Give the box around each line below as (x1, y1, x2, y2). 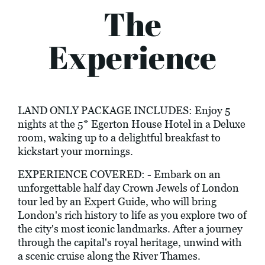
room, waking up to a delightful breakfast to (18, 131, 221, 144)
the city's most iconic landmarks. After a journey (18, 222, 243, 235)
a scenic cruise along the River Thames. (18, 250, 201, 263)
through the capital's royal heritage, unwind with (18, 236, 241, 249)
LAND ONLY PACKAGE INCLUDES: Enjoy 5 (18, 104, 231, 117)
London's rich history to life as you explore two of (18, 209, 247, 222)
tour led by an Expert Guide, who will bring (18, 195, 216, 208)
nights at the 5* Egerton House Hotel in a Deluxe (18, 118, 245, 131)
